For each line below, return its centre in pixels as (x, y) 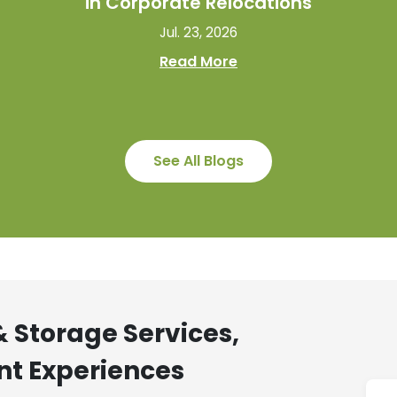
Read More (198, 61)
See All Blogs (198, 160)
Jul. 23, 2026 (198, 32)
